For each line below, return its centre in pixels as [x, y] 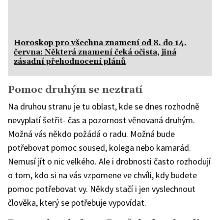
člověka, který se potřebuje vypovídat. [77, 202]
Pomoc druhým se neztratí [75, 90]
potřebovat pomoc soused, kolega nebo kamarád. [99, 147]
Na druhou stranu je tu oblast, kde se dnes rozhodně [104, 106]
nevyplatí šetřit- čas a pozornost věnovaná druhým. [101, 120]
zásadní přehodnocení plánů [70, 61]
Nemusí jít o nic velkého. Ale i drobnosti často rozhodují [109, 161]
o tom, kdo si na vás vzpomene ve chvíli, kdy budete [102, 175]
